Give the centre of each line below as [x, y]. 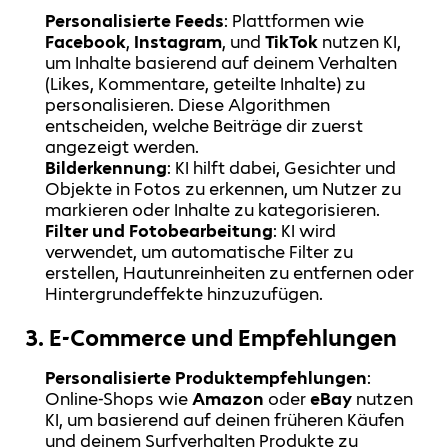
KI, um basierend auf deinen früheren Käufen [225, 419]
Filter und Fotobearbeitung [159, 230]
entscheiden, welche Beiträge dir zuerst [204, 125]
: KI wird [305, 230]
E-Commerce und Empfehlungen [223, 337]
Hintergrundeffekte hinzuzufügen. [184, 293]
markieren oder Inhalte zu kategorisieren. [213, 209]
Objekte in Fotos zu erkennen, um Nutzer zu [223, 188]
